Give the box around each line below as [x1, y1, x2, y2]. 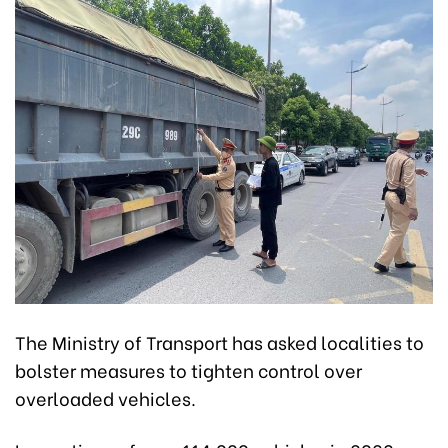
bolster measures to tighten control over [15, 355, 362, 383]
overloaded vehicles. [15, 383, 196, 411]
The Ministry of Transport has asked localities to [15, 327, 424, 355]
